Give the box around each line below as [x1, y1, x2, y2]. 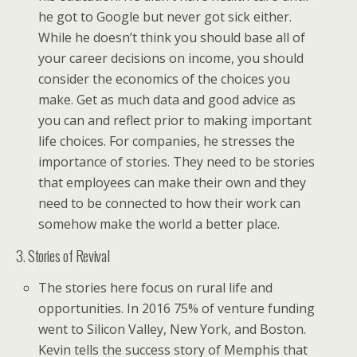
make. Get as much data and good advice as [38, 91, 296, 109]
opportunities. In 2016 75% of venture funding [38, 300, 316, 318]
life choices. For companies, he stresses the [38, 132, 296, 151]
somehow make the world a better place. [38, 215, 280, 233]
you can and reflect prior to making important [38, 112, 312, 130]
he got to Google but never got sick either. [38, 8, 292, 26]
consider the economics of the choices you [38, 70, 291, 88]
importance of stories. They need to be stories [38, 153, 316, 171]
